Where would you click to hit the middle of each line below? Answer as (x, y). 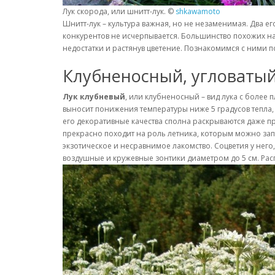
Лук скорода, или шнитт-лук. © (119, 11)
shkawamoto (198, 11)
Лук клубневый (94, 97)
